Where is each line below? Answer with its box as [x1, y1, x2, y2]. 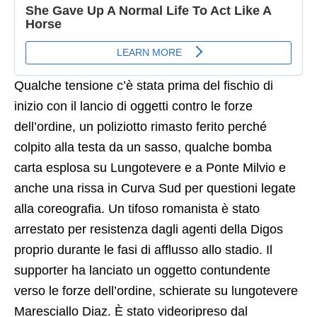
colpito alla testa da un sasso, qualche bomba [14, 140, 272, 154]
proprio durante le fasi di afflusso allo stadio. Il [14, 243, 272, 257]
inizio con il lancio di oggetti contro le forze [14, 99, 253, 113]
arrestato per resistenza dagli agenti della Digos [14, 222, 283, 236]
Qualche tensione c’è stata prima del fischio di [14, 79, 273, 93]
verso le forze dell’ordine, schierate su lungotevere [14, 284, 298, 298]
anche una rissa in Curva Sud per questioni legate [14, 181, 296, 195]
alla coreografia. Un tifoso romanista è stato [14, 202, 260, 216]
